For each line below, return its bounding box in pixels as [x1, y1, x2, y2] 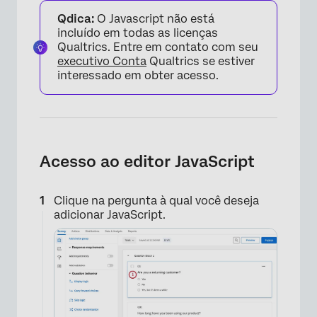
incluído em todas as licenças [57, 26, 218, 40]
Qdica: [57, 12, 94, 25]
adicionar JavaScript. [54, 208, 166, 221]
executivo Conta [57, 54, 146, 68]
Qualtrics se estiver [146, 54, 255, 68]
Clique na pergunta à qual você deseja [54, 194, 259, 207]
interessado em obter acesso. [57, 69, 219, 82]
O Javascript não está [94, 12, 214, 25]
